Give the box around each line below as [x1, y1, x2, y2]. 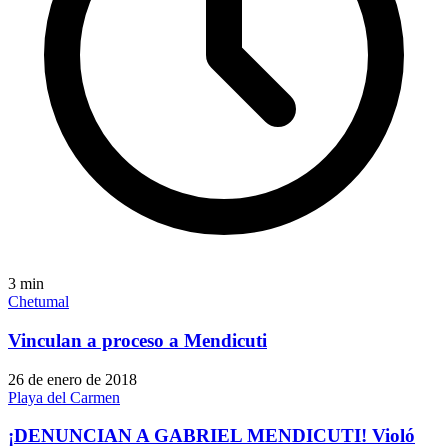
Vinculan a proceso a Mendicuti [8, 330, 267, 352]
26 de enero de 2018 [8, 370, 137, 388]
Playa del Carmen [8, 388, 120, 406]
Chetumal [8, 293, 69, 311]
